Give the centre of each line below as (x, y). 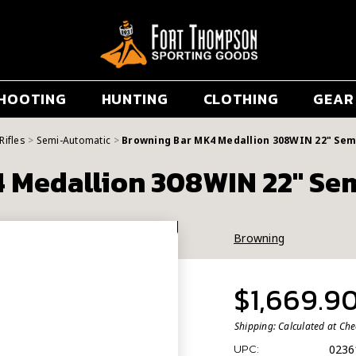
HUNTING (135, 99)
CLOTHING (241, 99)
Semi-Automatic (74, 140)
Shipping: (255, 326)
